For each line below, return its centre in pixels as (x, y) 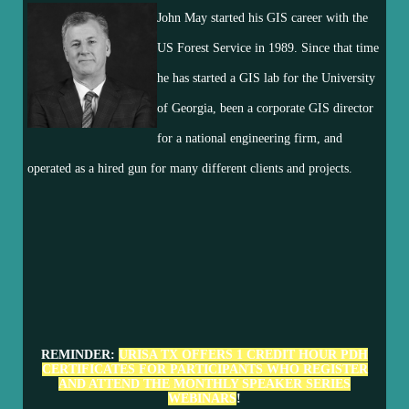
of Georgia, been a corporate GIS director (265, 109)
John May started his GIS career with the (262, 18)
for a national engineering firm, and (249, 139)
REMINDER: (80, 355)
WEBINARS (202, 399)
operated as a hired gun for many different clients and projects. (190, 169)
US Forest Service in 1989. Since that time (267, 48)
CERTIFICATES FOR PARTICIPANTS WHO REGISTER (204, 370)
